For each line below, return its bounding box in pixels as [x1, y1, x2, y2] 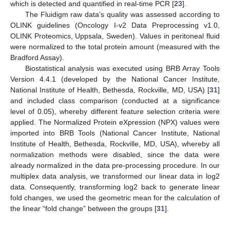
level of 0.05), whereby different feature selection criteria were [10, 107, 220, 116]
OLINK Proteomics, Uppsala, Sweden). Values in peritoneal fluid [10, 32, 220, 41]
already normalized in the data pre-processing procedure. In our [10, 161, 220, 170]
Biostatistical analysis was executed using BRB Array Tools [25, 64, 220, 73]
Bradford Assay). [10, 53, 64, 62]
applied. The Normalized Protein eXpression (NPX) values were [10, 118, 220, 127]
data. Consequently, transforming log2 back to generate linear [10, 183, 220, 191]
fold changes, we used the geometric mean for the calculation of [10, 194, 220, 202]
